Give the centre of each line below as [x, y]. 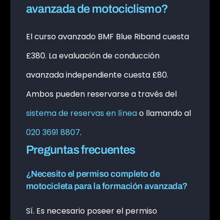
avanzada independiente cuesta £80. [97, 75]
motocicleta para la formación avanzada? [107, 186]
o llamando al [164, 113]
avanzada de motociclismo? [97, 9]
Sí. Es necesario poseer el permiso [91, 211]
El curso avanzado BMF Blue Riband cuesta [107, 36]
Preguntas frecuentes [81, 150]
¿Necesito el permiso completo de [93, 174]
